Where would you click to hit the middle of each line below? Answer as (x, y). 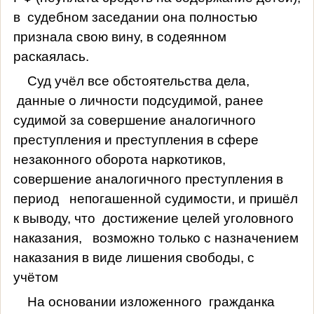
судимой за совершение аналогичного (134, 120)
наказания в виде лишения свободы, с (134, 257)
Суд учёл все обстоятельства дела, (138, 81)
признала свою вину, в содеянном (120, 36)
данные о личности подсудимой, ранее (140, 100)
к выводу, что (54, 218)
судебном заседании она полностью (142, 17)
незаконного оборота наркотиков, (119, 159)
